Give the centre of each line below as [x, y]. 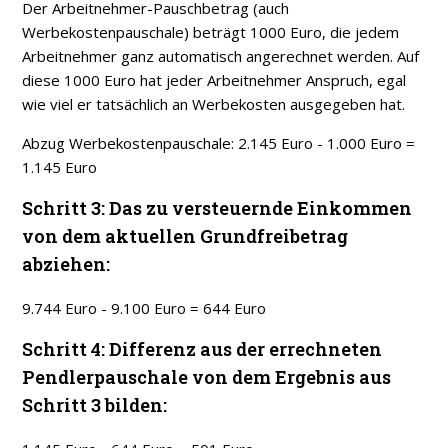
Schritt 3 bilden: [95, 405]
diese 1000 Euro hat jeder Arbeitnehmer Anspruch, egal [214, 80]
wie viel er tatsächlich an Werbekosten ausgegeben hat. [214, 104]
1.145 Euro [60, 167]
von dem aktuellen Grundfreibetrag [185, 236]
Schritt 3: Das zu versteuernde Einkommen [217, 208]
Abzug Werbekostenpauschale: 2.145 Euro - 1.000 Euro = [219, 143]
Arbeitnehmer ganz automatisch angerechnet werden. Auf [221, 56]
